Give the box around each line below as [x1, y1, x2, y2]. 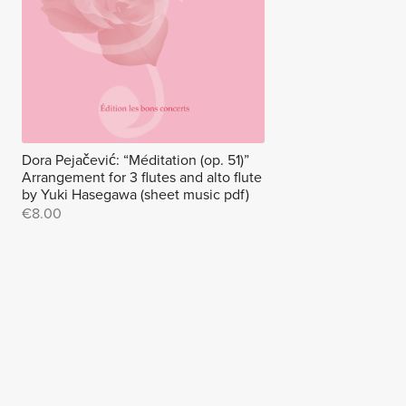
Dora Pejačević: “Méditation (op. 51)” [22, 151, 250, 170]
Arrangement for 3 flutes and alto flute [22, 169, 263, 188]
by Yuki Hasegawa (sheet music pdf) [22, 186, 250, 205]
